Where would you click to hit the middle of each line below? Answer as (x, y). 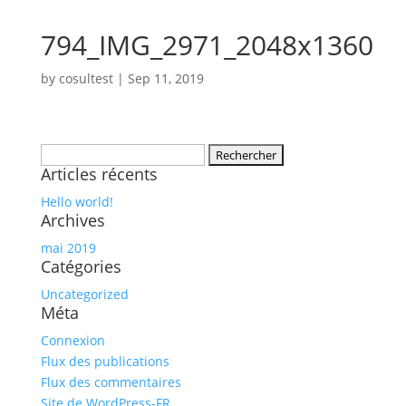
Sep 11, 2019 (165, 78)
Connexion (72, 340)
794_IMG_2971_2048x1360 (207, 45)
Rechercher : (78, 154)
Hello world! (77, 202)
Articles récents (99, 174)
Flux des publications (105, 361)
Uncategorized (84, 294)
